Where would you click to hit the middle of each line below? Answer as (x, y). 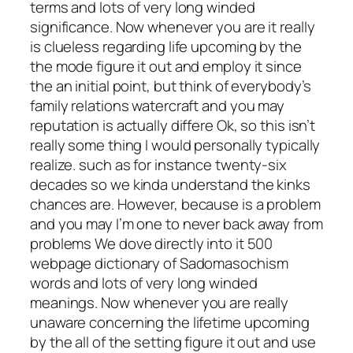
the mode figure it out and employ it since (166, 66)
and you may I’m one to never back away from (176, 223)
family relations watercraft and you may (158, 105)
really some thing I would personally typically (175, 145)
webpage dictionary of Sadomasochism (159, 263)
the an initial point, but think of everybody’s (171, 85)
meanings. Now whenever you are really (160, 302)
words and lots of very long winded (144, 282)
